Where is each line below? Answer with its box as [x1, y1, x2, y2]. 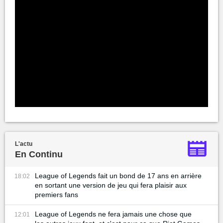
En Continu [15, 149, 63, 159]
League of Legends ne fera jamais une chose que [35, 210, 192, 218]
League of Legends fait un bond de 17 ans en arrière [35, 171, 202, 180]
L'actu [15, 140, 32, 147]
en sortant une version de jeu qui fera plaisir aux [35, 181, 187, 189]
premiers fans [35, 190, 78, 199]
